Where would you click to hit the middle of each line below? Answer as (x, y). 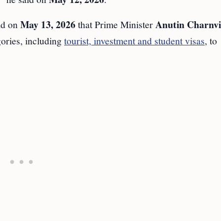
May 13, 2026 (48, 25)
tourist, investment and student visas (134, 41)
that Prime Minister (115, 24)
